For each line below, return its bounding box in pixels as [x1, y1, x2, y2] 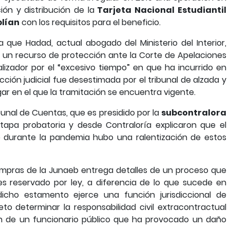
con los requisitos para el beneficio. [20, 16, 161, 28]
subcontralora [161, 107, 226, 119]
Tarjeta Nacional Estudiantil [94, 4, 226, 16]
